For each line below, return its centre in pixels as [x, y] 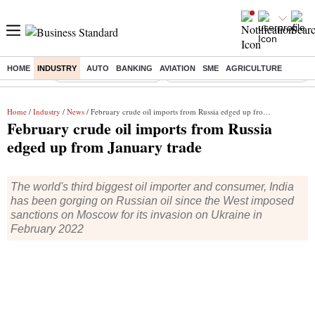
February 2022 [47, 229]
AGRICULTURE [254, 68]
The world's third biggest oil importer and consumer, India [152, 187]
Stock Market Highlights [108, 74]
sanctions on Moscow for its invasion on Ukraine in [136, 215]
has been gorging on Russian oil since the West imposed [152, 201]
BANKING [134, 68]
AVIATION [178, 68]
